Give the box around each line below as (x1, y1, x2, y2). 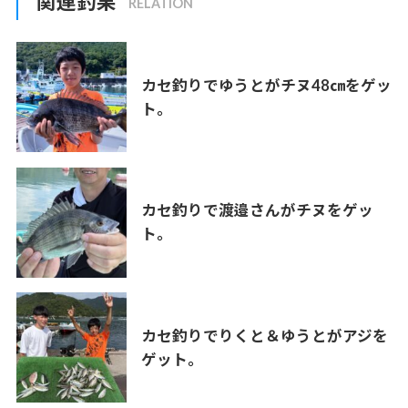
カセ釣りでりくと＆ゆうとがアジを (140, 326, 388, 345)
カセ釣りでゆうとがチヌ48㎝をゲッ (140, 76, 392, 95)
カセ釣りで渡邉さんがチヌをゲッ (140, 201, 373, 220)
